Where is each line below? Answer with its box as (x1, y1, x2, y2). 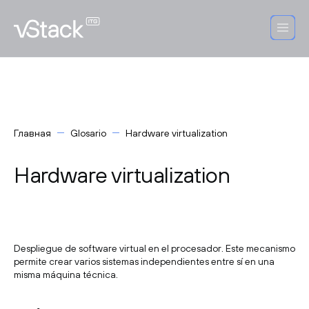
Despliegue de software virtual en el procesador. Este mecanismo (14, 243, 295, 254)
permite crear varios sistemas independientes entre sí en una (14, 256, 275, 267)
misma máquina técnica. (14, 269, 118, 280)
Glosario (70, 128, 106, 139)
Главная (14, 128, 51, 139)
